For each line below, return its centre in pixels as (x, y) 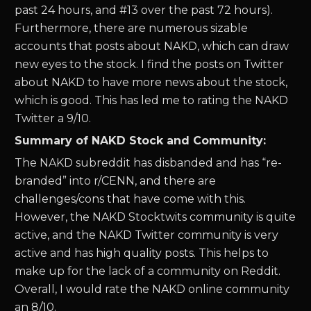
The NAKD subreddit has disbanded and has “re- (149, 163)
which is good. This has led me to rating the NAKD (152, 101)
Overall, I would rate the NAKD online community (152, 289)
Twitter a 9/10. (53, 119)
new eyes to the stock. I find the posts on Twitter (150, 65)
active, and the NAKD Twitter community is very (147, 235)
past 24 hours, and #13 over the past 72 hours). (144, 10)
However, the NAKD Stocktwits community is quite (155, 217)
